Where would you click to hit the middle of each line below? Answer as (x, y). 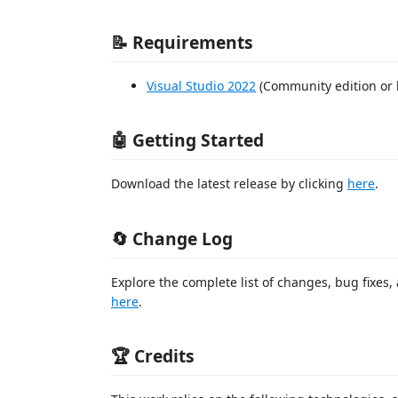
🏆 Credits (153, 356)
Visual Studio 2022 (201, 85)
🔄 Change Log (172, 238)
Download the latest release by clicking (229, 183)
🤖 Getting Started (187, 140)
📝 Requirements (182, 42)
